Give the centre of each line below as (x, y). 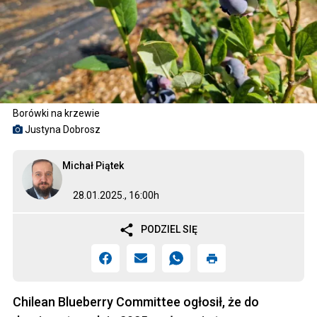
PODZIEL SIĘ (169, 229)
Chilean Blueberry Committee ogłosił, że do (136, 302)
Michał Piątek (93, 166)
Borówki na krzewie (56, 113)
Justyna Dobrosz (63, 129)
